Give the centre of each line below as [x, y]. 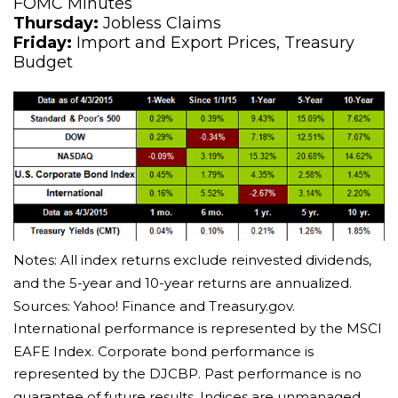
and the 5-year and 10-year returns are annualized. [183, 283]
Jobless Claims [160, 23]
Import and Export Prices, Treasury [213, 43]
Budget [43, 62]
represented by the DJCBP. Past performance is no [187, 373]
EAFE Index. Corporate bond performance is [163, 351]
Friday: [43, 43]
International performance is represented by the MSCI [198, 328]
